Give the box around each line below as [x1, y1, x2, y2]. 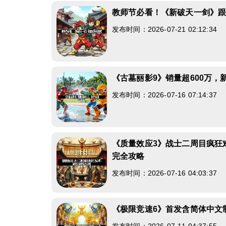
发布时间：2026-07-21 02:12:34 [112, 25, 217, 33]
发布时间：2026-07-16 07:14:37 [112, 91, 217, 99]
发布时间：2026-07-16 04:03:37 [112, 169, 217, 177]
